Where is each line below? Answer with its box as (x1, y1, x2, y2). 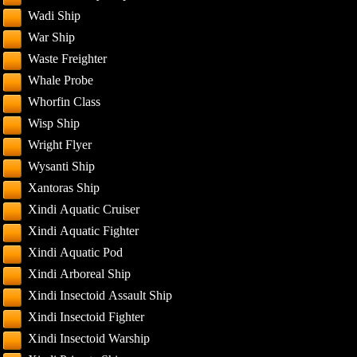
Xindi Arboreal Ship (28, 267, 131, 280)
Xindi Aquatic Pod (28, 245, 124, 259)
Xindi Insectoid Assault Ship (28, 288, 173, 302)
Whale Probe (28, 73, 94, 87)
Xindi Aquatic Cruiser (28, 202, 140, 216)
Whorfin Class (28, 95, 101, 108)
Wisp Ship (28, 116, 80, 130)
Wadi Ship (28, 9, 81, 22)
